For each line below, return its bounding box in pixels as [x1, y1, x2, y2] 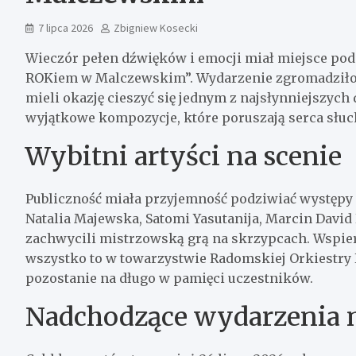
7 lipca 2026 [38, 20, 93, 35]
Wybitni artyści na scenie [25, 140, 342, 172]
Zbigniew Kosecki [114, 20, 198, 35]
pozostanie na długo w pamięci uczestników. [25, 269, 313, 286]
